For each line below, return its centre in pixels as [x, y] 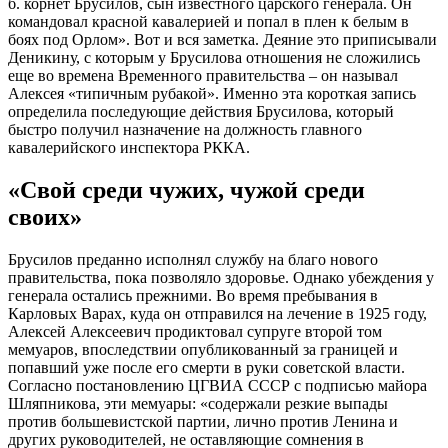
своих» [45, 216]
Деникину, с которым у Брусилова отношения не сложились [214, 57]
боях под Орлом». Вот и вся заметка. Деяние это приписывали [222, 39]
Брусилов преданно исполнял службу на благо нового [193, 259]
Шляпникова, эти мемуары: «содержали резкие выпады [198, 403]
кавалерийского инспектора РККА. [129, 147]
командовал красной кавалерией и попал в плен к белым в [208, 21]
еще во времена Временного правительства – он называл [203, 75]
